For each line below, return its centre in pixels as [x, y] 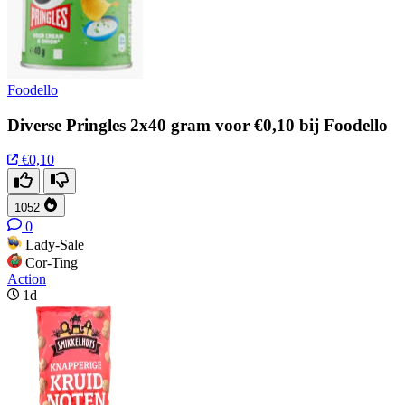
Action [27, 279]
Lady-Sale [55, 245]
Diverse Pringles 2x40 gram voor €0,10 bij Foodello [198, 125]
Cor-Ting [52, 263]
